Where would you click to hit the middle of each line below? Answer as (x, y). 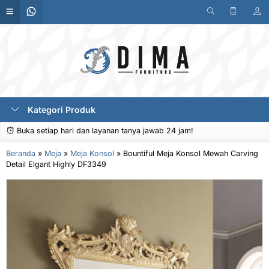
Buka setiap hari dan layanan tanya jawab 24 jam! (104, 131)
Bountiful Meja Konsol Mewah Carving (191, 153)
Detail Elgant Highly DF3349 (56, 164)
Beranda (21, 153)
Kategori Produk (60, 110)
